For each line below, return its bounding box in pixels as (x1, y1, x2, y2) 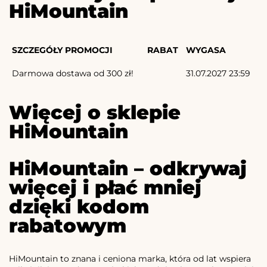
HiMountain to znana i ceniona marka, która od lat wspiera (9, 253, 251, 264)
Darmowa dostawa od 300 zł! (12, 67, 133, 79)
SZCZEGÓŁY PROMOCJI (12, 44, 113, 55)
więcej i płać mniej (9, 175, 201, 199)
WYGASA (186, 44, 226, 55)
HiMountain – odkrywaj (9, 156, 247, 180)
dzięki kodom (9, 194, 149, 218)
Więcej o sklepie (9, 100, 181, 124)
